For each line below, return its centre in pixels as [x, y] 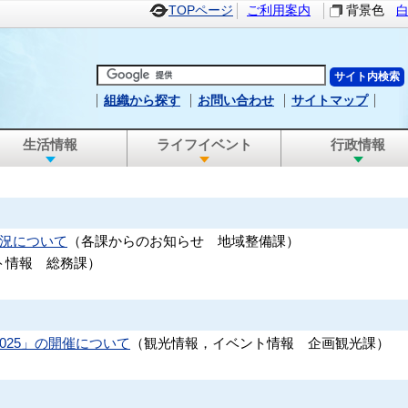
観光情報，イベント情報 [219, 343]
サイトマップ [330, 100]
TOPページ [201, 10]
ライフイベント [204, 144]
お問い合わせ [236, 100]
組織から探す [142, 100]
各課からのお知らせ [143, 241]
